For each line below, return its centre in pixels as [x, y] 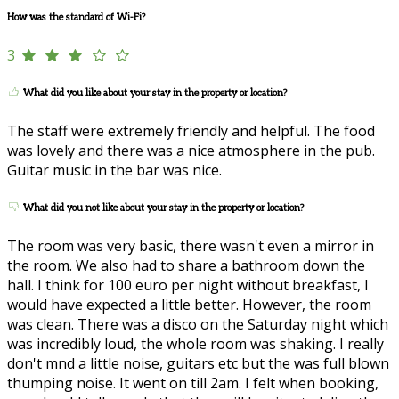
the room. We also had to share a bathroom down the [186, 265]
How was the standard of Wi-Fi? [76, 18]
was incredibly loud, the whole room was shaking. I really [195, 343]
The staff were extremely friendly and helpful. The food [191, 130]
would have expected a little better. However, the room [189, 304]
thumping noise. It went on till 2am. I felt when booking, [193, 383]
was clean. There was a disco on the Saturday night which [198, 324]
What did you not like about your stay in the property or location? [162, 208]
